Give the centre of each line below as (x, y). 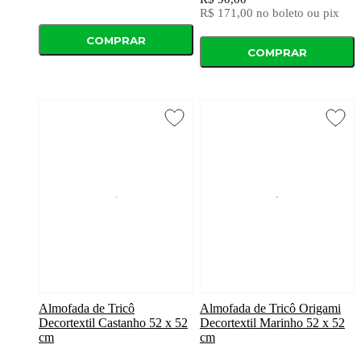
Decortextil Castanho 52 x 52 (113, 323)
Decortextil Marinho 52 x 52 (272, 323)
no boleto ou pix (297, 13)
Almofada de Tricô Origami (270, 309)
